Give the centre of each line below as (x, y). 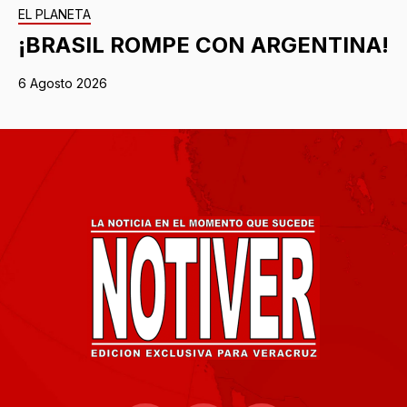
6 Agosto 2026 (63, 84)
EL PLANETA (55, 15)
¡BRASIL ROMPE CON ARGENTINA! (203, 45)
